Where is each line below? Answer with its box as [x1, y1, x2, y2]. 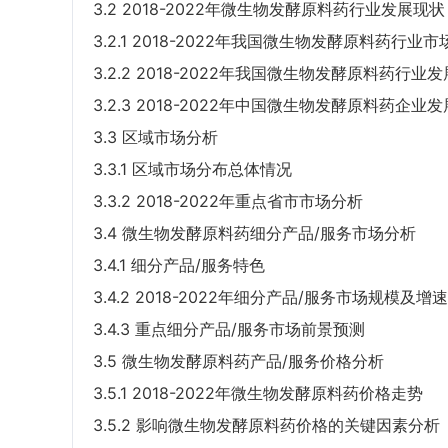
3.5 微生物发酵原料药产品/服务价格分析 [93, 351, 384, 372]
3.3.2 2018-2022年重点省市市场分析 [93, 191, 363, 212]
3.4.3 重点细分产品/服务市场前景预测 [93, 319, 365, 340]
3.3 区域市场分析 [93, 127, 218, 148]
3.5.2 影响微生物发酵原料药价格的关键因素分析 [93, 415, 440, 436]
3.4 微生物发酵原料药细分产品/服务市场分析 [93, 223, 416, 244]
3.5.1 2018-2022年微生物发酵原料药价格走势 [93, 383, 423, 404]
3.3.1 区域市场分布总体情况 [93, 159, 292, 180]
